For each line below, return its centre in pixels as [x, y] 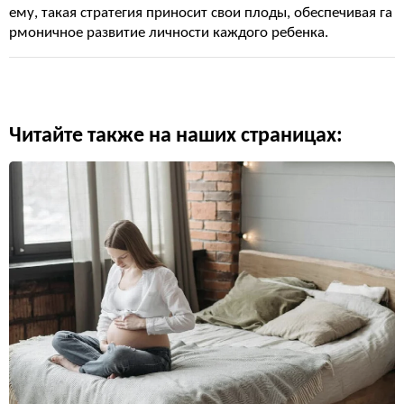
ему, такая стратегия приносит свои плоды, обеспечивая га [201, 13]
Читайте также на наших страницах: [176, 136]
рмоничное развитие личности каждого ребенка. [169, 33]
